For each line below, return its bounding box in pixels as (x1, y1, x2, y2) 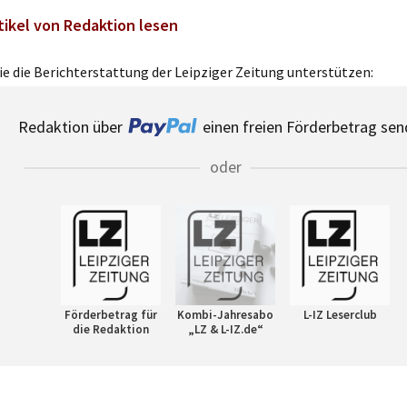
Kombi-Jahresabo (177, 307, 273, 323)
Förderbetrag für (65, 307, 157, 323)
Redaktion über (17, 116, 123, 137)
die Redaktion (73, 322, 149, 337)
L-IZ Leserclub (303, 307, 377, 323)
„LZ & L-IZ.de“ (187, 322, 263, 337)
